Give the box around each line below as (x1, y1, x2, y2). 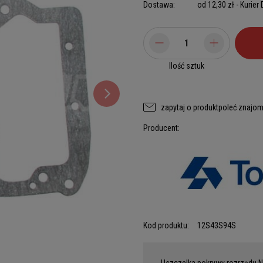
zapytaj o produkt (161, 102, 218, 112)
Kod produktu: (143, 221, 189, 230)
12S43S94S (197, 221, 236, 230)
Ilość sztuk (169, 61, 204, 70)
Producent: (143, 123, 180, 133)
